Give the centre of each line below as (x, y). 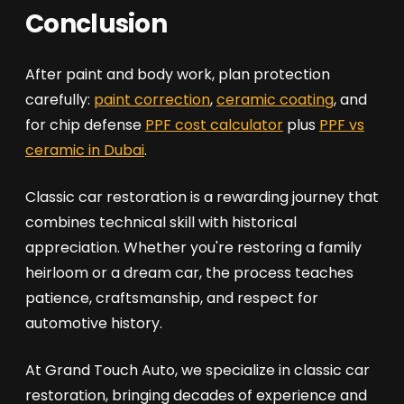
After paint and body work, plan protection (178, 74)
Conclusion (96, 24)
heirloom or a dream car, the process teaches (189, 273)
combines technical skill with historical (161, 222)
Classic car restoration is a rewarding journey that (202, 197)
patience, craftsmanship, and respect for (172, 298)
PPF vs (342, 125)
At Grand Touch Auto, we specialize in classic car (197, 370)
